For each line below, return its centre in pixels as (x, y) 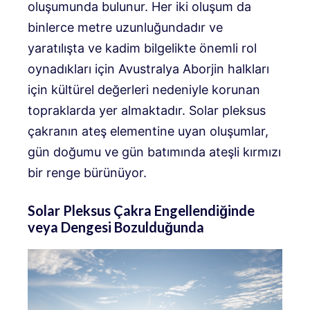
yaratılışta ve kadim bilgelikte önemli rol (142, 48)
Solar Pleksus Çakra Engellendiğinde (141, 211)
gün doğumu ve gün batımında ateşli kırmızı (154, 152)
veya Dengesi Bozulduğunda (116, 227)
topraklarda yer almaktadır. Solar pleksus (147, 111)
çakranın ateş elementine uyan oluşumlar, (148, 131)
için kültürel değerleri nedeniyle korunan (144, 90)
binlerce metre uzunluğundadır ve (125, 28)
